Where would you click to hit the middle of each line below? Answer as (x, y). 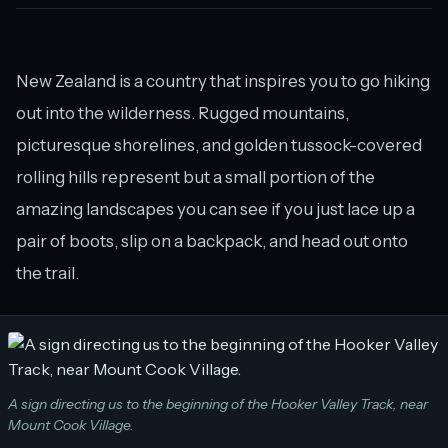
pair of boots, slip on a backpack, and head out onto (212, 241)
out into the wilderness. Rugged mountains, (182, 113)
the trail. (47, 273)
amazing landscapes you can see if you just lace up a (215, 209)
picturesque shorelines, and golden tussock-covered (219, 145)
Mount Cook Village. (71, 425)
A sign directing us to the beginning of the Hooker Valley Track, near (218, 404)
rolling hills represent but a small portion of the (195, 177)
